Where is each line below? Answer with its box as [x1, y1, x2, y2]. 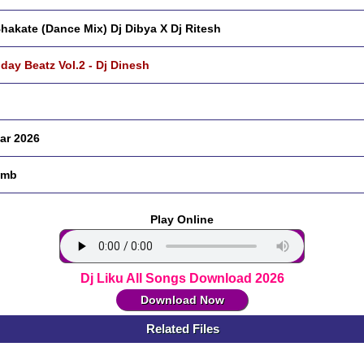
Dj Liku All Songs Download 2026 [80, 271, 284, 285]
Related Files [146, 322, 219, 336]
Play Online [150, 213, 214, 226]
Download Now [140, 293, 224, 306]
